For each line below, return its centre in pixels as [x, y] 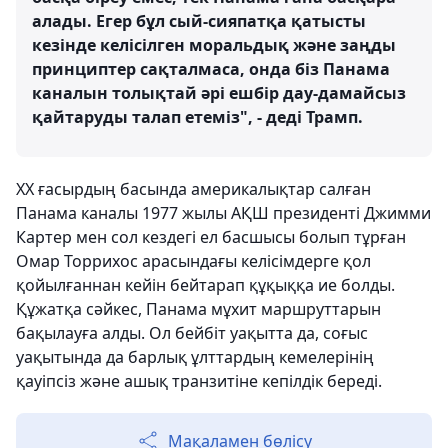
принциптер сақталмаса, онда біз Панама [211, 69]
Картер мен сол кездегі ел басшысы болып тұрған [211, 237]
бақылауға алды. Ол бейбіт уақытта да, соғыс [192, 333]
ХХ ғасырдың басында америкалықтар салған [193, 189]
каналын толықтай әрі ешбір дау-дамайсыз [219, 93]
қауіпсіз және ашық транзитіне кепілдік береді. [199, 381]
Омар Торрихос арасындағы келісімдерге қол [193, 261]
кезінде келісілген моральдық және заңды [214, 45]
